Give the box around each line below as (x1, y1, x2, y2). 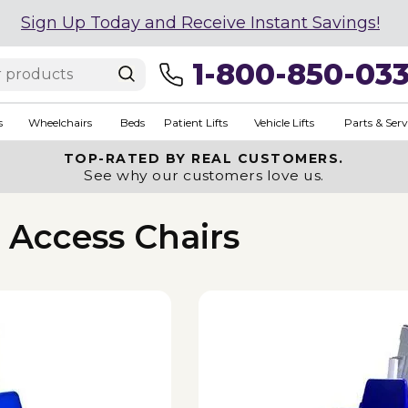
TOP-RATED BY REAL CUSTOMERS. (63, 150, 344, 167)
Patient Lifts (163, 115, 228, 129)
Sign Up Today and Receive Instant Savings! (21, 13, 380, 33)
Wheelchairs (27, 115, 92, 129)
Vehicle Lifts (253, 115, 314, 129)
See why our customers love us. (84, 167, 324, 184)
